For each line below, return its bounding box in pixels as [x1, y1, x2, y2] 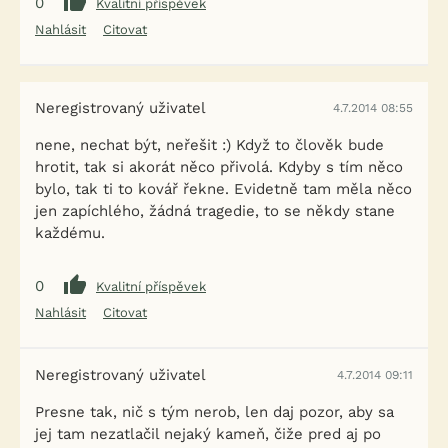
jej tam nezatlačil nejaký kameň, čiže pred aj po [35, 425, 381, 443]
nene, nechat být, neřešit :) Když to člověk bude [35, 136, 384, 154]
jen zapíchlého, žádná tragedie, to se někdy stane [35, 202, 395, 220]
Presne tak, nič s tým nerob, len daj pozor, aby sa [35, 403, 394, 421]
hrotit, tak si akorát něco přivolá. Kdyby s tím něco [35, 158, 403, 176]
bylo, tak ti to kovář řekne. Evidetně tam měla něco [35, 180, 412, 198]
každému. [35, 224, 105, 242]
